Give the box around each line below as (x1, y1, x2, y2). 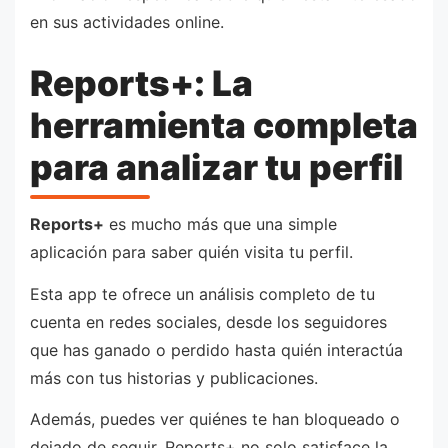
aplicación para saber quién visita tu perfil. (30, 241, 353, 262)
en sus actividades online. (30, 12, 224, 32)
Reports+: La (30, 61, 253, 104)
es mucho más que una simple (104, 213, 337, 234)
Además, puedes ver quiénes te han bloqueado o (30, 409, 400, 430)
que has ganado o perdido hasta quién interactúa (30, 339, 403, 360)
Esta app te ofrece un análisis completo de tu (30, 283, 375, 304)
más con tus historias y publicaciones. (30, 367, 318, 388)
